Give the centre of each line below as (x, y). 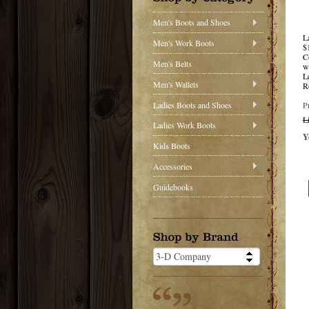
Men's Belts (172, 63)
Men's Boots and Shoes (192, 22)
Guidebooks (173, 187)
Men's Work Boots (184, 43)
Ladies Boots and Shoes (192, 104)
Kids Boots (172, 146)
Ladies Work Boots (185, 125)
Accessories (173, 166)
